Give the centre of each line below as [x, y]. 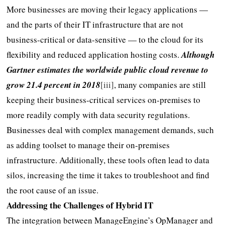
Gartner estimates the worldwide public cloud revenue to [108, 70]
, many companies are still [160, 84]
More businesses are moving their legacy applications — [107, 9]
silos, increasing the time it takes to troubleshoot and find [108, 175]
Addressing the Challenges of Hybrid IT [80, 205]
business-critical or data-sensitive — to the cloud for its [105, 39]
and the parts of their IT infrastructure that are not [95, 24]
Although [198, 54]
